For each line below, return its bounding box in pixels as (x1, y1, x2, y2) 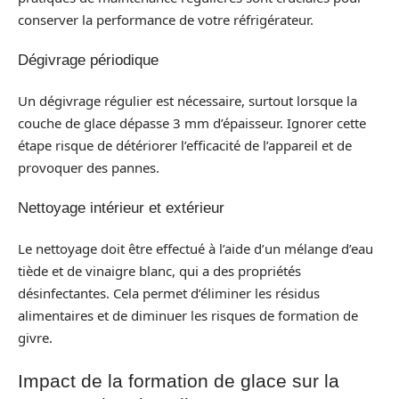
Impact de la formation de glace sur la (18, 370, 339, 391)
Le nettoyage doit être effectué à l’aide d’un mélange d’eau (18, 239, 373, 257)
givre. (18, 328, 53, 346)
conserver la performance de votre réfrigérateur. (18, 10, 313, 28)
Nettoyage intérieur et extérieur (18, 199, 224, 216)
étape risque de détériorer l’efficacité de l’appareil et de (18, 135, 352, 154)
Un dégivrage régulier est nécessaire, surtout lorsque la (18, 91, 357, 110)
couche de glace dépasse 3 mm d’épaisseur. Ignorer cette (18, 113, 366, 132)
